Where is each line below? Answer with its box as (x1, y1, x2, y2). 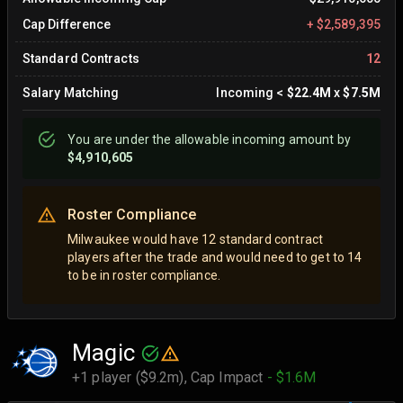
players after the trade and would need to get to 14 (67, 250, 363, 265)
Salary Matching (22, 85, 120, 100)
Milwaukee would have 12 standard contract (67, 232, 324, 247)
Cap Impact (190, 369, 267, 387)
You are (67, 131, 116, 147)
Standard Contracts (22, 50, 139, 66)
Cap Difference (22, 16, 112, 31)
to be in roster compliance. (67, 268, 221, 283)
